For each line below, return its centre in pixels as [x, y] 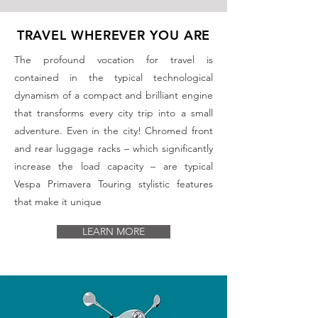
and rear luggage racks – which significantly [114, 148]
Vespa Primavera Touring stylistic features [114, 183]
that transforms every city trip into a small [114, 113]
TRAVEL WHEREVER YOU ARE [114, 35]
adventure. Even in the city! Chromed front [114, 130]
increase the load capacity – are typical [114, 166]
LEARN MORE [114, 231]
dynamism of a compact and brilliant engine [114, 95]
